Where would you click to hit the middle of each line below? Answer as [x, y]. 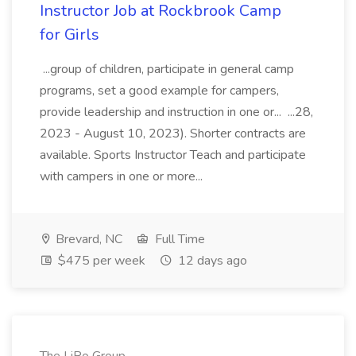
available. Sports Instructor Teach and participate [173, 155]
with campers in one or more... [123, 176]
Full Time [178, 239]
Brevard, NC [87, 239]
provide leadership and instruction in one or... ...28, [176, 112]
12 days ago [211, 261]
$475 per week [100, 261]
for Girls [70, 35]
